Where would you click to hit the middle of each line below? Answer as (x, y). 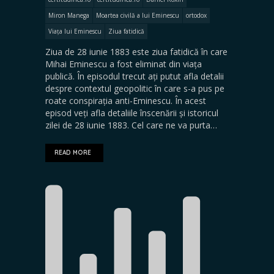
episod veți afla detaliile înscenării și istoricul (132, 113)
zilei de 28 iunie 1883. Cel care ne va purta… (131, 125)
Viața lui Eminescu (75, 31)
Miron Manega (69, 15)
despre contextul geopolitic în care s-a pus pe (135, 88)
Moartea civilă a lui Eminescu (138, 15)
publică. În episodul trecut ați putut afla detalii (135, 76)
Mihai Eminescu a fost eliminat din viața (124, 64)
